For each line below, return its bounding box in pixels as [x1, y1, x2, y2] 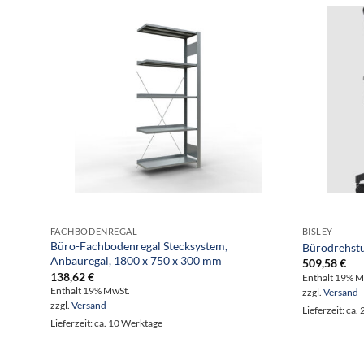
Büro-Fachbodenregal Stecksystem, [50, 239, 227, 253]
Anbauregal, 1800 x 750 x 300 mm [50, 253, 222, 268]
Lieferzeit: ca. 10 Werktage [50, 318, 162, 329]
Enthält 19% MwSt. [50, 285, 130, 297]
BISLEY [301, 226, 334, 237]
